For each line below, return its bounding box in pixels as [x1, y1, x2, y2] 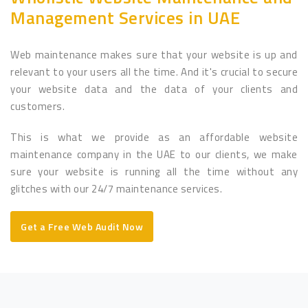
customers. [10, 98, 65, 114]
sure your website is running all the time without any [10, 163, 298, 179]
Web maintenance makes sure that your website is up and [10, 46, 298, 63]
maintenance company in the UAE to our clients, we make [10, 146, 298, 162]
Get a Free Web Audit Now [21, 219, 143, 234]
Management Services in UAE [10, 4, 240, 32]
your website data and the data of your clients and [10, 80, 298, 97]
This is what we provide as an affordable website [10, 129, 298, 145]
